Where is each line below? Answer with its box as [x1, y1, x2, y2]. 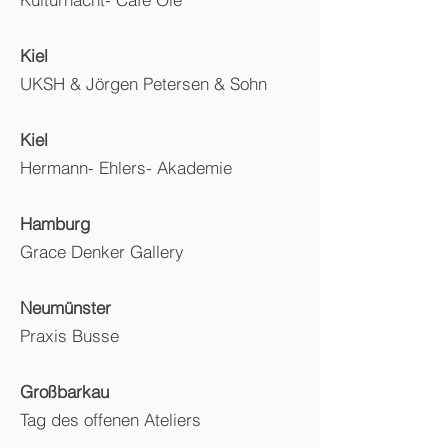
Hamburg [20, 213, 90, 234]
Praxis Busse [20, 325, 119, 346]
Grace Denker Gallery [20, 241, 184, 262]
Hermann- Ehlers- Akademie [20, 157, 232, 178]
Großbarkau [20, 381, 109, 402]
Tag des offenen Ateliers [20, 409, 201, 430]
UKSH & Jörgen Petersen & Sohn [20, 73, 267, 94]
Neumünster [20, 297, 111, 318]
